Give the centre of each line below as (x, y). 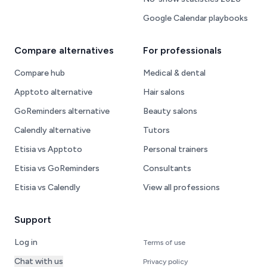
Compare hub (40, 73)
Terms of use (164, 243)
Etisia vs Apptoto (48, 150)
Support (33, 220)
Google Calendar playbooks (195, 18)
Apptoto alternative (53, 92)
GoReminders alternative (62, 111)
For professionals (182, 51)
